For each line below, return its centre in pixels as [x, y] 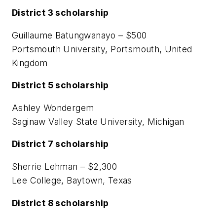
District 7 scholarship [60, 144]
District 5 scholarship [60, 85]
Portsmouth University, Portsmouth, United [102, 49]
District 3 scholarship [60, 12]
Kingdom [30, 63]
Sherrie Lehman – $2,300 [65, 166]
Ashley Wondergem [53, 108]
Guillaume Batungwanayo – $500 [79, 35]
